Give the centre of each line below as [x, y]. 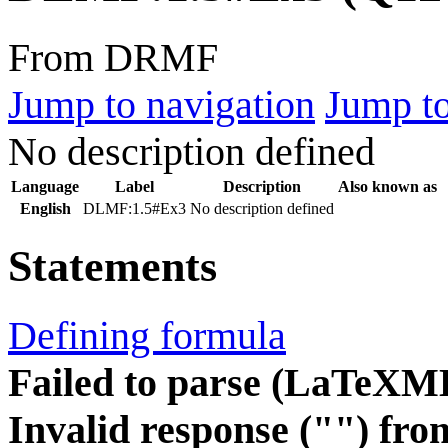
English [45, 208]
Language [45, 186]
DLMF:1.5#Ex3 [134, 208]
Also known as [387, 186]
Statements [112, 266]
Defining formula [147, 335]
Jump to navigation [161, 104]
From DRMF [113, 57]
